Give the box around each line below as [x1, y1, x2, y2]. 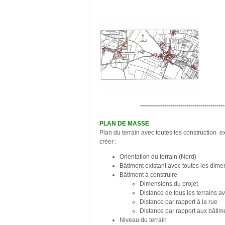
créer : [99, 138, 142, 145]
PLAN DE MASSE [99, 120, 149, 127]
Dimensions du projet [140, 180, 198, 187]
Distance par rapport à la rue [140, 198, 217, 205]
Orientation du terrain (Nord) [120, 153, 196, 160]
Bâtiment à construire [120, 171, 177, 178]
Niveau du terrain [120, 216, 167, 223]
